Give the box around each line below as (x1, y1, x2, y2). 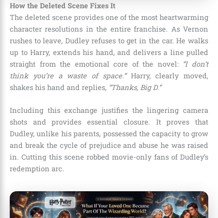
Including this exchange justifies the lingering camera (10, 106, 208, 115)
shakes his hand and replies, (10, 82, 109, 92)
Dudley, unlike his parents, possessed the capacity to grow (10, 129, 208, 139)
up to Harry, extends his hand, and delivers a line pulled (10, 47, 208, 57)
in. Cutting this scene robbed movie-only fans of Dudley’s (10, 152, 208, 162)
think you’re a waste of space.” (10, 71, 126, 80)
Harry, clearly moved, (126, 71, 208, 80)
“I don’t (182, 59, 209, 69)
